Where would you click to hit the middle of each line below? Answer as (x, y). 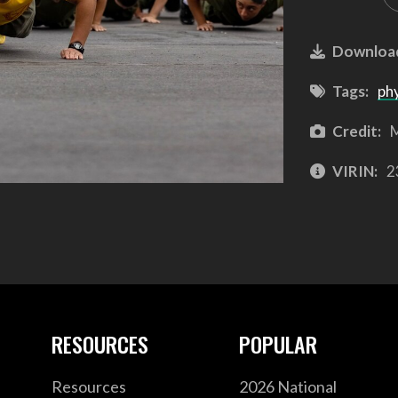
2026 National (288, 386)
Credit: (356, 131)
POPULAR (279, 344)
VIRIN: (354, 171)
